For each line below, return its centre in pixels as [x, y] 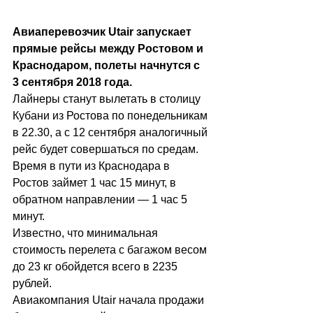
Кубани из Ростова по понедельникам [111, 116]
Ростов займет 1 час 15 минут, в [96, 183]
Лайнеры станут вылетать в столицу [108, 99]
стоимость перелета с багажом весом [111, 250]
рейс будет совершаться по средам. [105, 149]
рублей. [32, 283]
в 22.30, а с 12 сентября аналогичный [111, 132]
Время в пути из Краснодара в [93, 166]
